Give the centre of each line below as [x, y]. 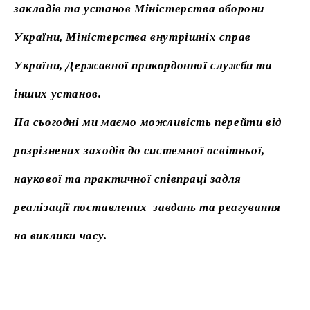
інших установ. [58, 94]
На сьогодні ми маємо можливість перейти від [148, 122]
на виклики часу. [61, 236]
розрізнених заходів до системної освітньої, [139, 151]
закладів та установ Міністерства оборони [139, 9]
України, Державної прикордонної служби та [143, 66]
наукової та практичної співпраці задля [128, 179]
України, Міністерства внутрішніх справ [133, 37]
